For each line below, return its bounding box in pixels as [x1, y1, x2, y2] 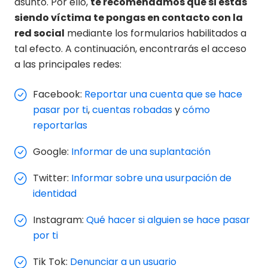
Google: [33, 145, 71, 159]
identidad [33, 187, 77, 201]
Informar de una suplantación [71, 145, 211, 159]
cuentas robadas [92, 103, 172, 117]
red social [14, 26, 65, 41]
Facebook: [33, 87, 84, 102]
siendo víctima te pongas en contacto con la [14, 11, 243, 25]
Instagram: [33, 213, 86, 227]
